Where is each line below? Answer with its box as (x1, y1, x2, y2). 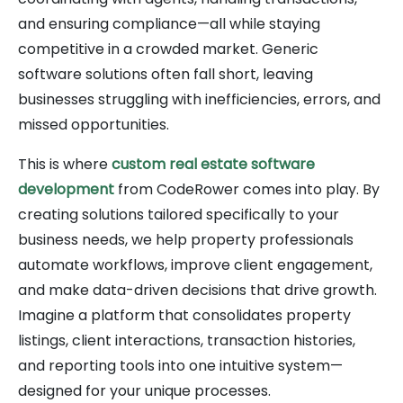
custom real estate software (112, 153, 315, 175)
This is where (18, 153, 112, 175)
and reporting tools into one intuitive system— (18, 354, 343, 376)
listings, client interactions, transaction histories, (18, 329, 355, 351)
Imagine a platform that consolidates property (18, 304, 351, 326)
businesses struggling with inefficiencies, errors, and (18, 88, 381, 110)
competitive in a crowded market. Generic (18, 38, 318, 59)
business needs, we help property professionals (18, 228, 354, 250)
